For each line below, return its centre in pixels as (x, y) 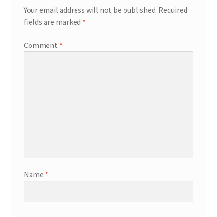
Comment (41, 45)
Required (173, 10)
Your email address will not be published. (90, 10)
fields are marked (53, 22)
